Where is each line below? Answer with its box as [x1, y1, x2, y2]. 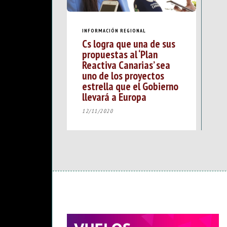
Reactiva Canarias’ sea [82, 58, 170, 72]
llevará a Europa [82, 90, 146, 104]
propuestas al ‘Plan [82, 47, 158, 62]
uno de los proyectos [82, 68, 164, 83]
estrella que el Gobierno [82, 79, 178, 94]
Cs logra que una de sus [82, 36, 175, 51]
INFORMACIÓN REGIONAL [82, 27, 146, 34]
